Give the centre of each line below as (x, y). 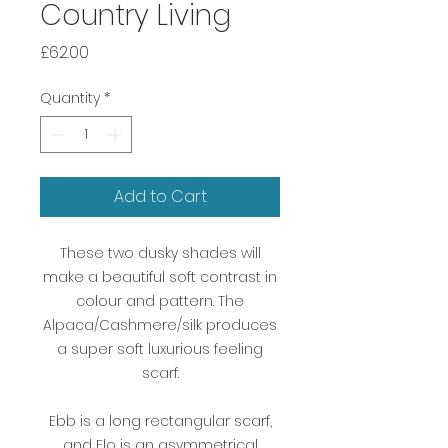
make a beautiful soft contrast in (160, 277)
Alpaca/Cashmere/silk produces (160, 325)
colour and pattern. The (160, 301)
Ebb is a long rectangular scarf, (160, 421)
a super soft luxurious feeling (160, 349)
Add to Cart (160, 197)
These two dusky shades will (160, 253)
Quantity (70, 98)
